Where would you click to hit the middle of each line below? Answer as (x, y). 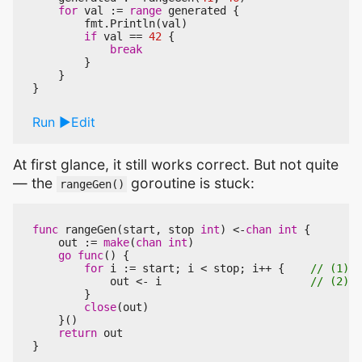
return (78, 333)
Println (133, 23)
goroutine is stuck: (191, 183)
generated (197, 10)
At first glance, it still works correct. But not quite (176, 164)
